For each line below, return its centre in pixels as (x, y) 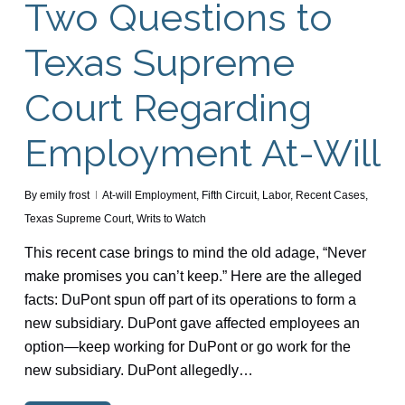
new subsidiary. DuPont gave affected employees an (192, 323)
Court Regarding (168, 108)
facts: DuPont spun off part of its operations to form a (190, 299)
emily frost (64, 195)
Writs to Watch (171, 218)
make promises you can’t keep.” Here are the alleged (193, 276)
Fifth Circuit (229, 195)
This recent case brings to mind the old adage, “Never (195, 252)
